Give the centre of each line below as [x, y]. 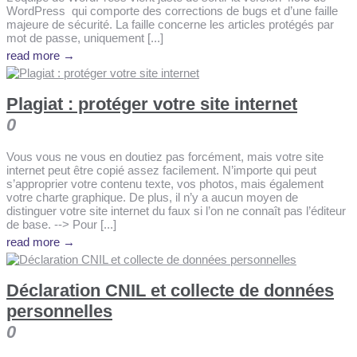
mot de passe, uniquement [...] [85, 37]
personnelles [59, 312]
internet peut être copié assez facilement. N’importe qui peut [161, 170]
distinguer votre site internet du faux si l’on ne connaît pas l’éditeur [176, 211]
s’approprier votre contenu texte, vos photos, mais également [165, 184]
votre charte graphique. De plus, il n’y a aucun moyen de [152, 197]
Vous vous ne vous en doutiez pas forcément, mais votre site [165, 157]
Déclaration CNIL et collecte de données [170, 291]
